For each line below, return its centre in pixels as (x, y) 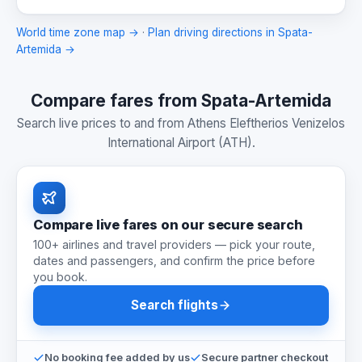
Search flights (175, 305)
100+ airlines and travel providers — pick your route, (174, 244)
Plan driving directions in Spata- (230, 33)
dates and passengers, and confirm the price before (174, 260)
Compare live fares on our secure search (168, 224)
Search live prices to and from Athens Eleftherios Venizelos (181, 124)
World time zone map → (78, 33)
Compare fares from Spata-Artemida (181, 101)
